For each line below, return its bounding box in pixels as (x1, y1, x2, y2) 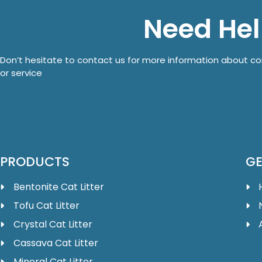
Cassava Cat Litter (13, 236, 98, 250)
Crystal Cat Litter (13, 218, 92, 232)
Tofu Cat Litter (13, 199, 80, 213)
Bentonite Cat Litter (13, 180, 104, 194)
